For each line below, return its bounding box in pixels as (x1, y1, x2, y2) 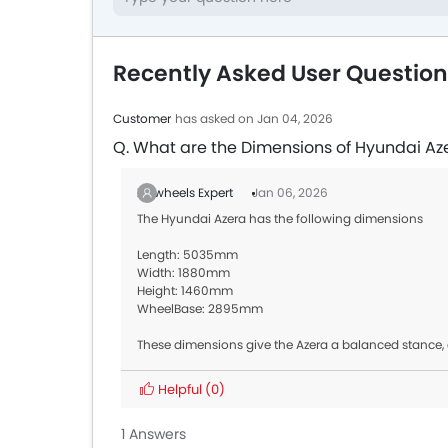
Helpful (155, 380, 205, 399)
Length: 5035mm (137, 246, 238, 263)
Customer (113, 110, 171, 127)
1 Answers (121, 424, 186, 444)
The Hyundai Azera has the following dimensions (137, 210, 423, 227)
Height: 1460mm (137, 282, 233, 299)
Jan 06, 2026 (252, 184, 328, 201)
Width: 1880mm (137, 264, 230, 281)
